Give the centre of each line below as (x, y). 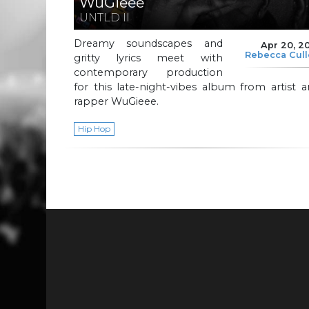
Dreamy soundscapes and (148, 43)
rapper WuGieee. (116, 101)
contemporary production (148, 72)
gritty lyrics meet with (148, 58)
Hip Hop (94, 128)
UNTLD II (104, 18)
